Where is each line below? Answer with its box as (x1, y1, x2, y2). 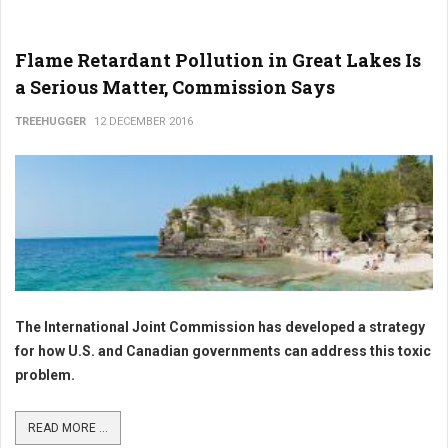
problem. (15, 366, 75, 383)
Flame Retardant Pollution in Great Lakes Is (15, 47, 421, 72)
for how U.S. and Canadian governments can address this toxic (15, 342, 431, 359)
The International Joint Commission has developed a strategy (15, 318, 425, 335)
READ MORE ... (28, 420, 108, 435)
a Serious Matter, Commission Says (15, 74, 335, 99)
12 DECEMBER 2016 (94, 114, 193, 128)
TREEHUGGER (15, 114, 86, 128)
